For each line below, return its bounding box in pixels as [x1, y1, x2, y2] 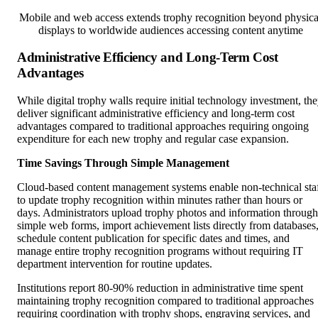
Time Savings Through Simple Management [17, 134, 229, 147]
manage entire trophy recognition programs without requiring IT [17, 222, 303, 235]
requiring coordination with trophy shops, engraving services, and [17, 285, 310, 297]
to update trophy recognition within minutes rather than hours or [17, 171, 302, 184]
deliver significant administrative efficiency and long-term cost [17, 84, 295, 97]
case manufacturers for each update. [17, 297, 177, 310]
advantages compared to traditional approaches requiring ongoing [17, 97, 309, 110]
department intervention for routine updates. [17, 235, 212, 248]
